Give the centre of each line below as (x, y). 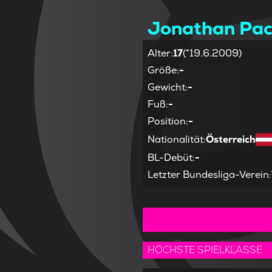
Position (167, 121)
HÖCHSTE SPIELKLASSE (205, 250)
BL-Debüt (170, 158)
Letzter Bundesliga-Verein (209, 175)
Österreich (231, 140)
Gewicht (167, 87)
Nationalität (176, 140)
